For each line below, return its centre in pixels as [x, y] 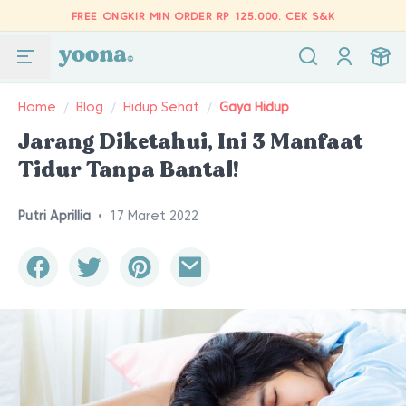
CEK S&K [310, 16]
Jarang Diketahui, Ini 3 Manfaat [190, 142]
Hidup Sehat [161, 107]
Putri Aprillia [54, 216]
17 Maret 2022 [154, 216]
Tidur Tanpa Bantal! [128, 170]
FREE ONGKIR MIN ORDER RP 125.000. [179, 16]
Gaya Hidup [254, 107]
